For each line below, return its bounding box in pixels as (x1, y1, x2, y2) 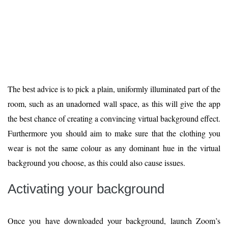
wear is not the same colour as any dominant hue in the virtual (8, 142, 220, 153)
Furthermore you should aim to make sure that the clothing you (8, 127, 220, 138)
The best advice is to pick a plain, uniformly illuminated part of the (8, 83, 220, 94)
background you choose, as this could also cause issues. (8, 157, 185, 168)
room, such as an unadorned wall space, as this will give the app (8, 98, 220, 109)
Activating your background (8, 181, 164, 196)
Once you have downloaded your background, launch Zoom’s (8, 215, 220, 226)
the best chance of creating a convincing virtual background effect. (8, 112, 220, 124)
